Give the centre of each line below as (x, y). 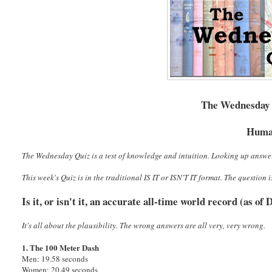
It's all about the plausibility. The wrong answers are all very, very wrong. (144, 226)
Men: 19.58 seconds (55, 259)
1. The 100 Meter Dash (61, 248)
